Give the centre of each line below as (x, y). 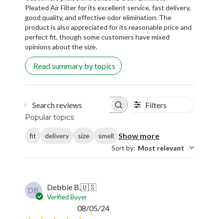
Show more (139, 136)
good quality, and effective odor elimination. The (99, 17)
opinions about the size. (61, 46)
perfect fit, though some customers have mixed (98, 37)
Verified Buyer (67, 197)
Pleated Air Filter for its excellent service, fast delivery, (108, 7)
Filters (156, 105)
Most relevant (161, 148)
